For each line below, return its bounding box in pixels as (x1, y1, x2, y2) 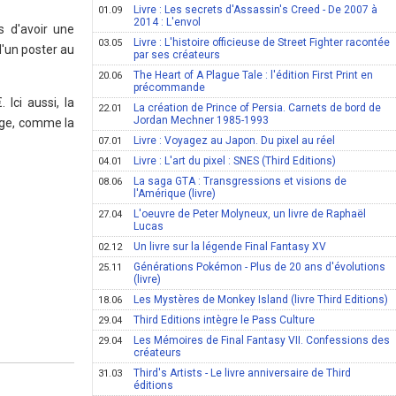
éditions (133, 379, 174, 392)
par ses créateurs (133, 49, 221, 61)
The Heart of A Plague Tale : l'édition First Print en (133, 69, 374, 81)
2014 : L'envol (133, 16, 202, 28)
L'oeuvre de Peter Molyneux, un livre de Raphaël (133, 208, 367, 220)
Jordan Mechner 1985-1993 (133, 114, 270, 126)
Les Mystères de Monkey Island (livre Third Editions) (133, 293, 389, 306)
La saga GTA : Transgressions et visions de (133, 175, 347, 187)
